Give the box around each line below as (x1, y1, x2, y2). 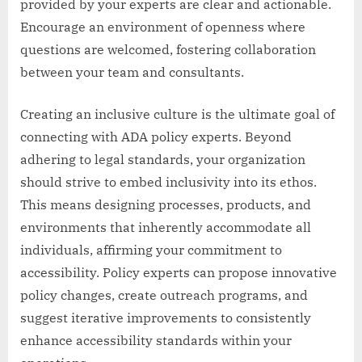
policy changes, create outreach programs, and (20, 286, 308, 303)
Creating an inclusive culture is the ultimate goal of (20, 105, 335, 122)
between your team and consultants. (20, 63, 244, 80)
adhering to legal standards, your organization (20, 150, 305, 167)
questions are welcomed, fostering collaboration (20, 40, 316, 57)
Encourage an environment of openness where (20, 18, 305, 35)
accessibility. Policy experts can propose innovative (20, 263, 337, 280)
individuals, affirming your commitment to (20, 241, 282, 258)
